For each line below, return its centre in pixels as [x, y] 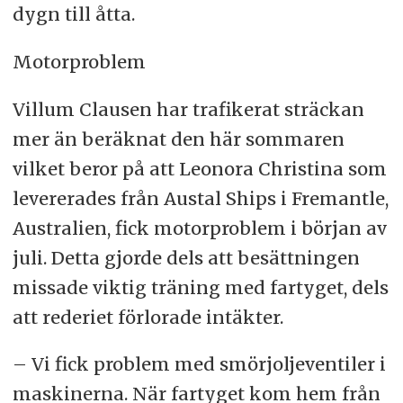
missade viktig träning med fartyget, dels [200, 287]
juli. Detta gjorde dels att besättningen [186, 257]
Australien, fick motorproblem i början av [199, 228]
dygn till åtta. [73, 13]
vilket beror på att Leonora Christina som [199, 168]
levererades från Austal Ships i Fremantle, [200, 198]
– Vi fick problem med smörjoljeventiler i [199, 364]
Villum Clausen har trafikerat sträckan [188, 109]
